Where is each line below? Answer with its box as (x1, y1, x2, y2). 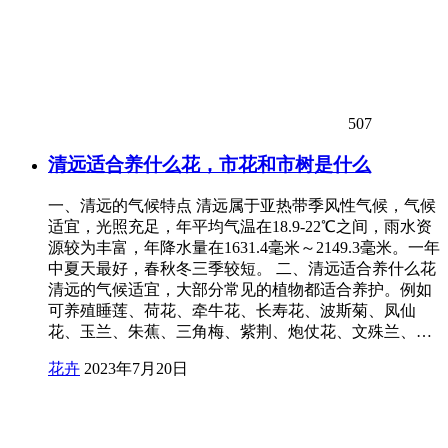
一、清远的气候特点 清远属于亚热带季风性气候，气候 (48, 197, 436, 215)
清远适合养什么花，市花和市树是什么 (48, 153, 371, 175)
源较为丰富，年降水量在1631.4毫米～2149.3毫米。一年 (48, 239, 440, 257)
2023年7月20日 (84, 360, 188, 378)
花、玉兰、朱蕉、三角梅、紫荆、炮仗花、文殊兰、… (48, 323, 432, 341)
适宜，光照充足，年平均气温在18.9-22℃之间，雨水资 (48, 218, 432, 236)
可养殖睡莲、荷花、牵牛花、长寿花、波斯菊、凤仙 (48, 302, 416, 320)
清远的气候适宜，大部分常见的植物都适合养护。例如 (48, 281, 432, 299)
